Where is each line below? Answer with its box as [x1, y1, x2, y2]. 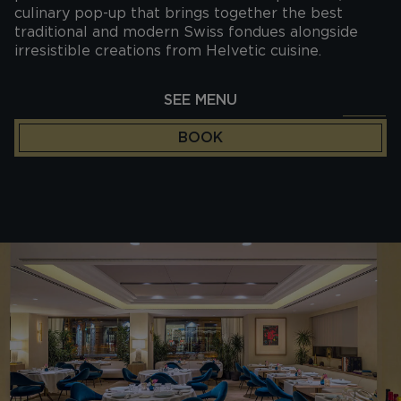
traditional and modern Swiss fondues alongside [14, 23, 358, 40]
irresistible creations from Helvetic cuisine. [14, 42, 321, 59]
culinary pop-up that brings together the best [14, 4, 343, 21]
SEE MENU [164, 91, 237, 108]
